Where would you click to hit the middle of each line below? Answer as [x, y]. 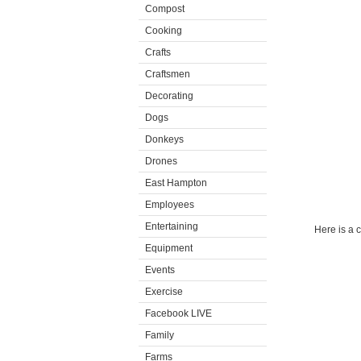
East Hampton [176, 183]
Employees [170, 205]
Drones [161, 161]
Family [160, 335]
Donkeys [164, 139]
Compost [165, 9]
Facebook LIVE [178, 313]
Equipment [169, 248]
